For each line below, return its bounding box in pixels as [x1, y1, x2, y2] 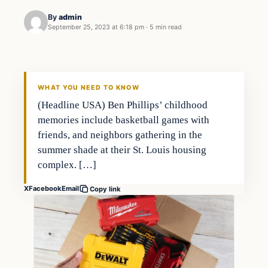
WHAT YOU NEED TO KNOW [38, 83, 139, 92]
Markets [25, 29, 70, 44]
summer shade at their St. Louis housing [38, 144, 207, 156]
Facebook [29, 184, 62, 193]
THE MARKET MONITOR [29, 71, 109, 78]
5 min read [150, 23, 182, 32]
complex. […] [38, 159, 97, 170]
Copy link [90, 184, 121, 193]
